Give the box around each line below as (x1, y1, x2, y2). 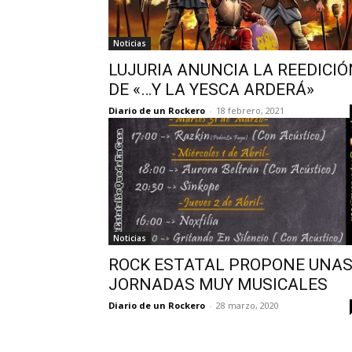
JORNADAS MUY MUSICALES (108, 274, 328, 294)
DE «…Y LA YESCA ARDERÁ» (108, 79, 314, 99)
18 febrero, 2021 (216, 104, 284, 116)
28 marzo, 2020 (216, 299, 279, 311)
